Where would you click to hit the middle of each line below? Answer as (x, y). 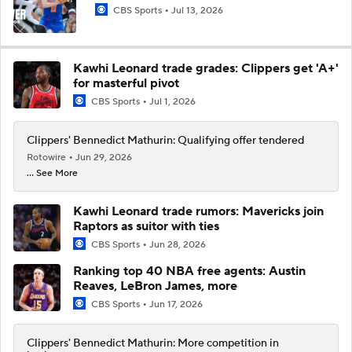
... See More (52, 173)
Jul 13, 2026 (197, 10)
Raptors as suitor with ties (146, 226)
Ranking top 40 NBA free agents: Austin (189, 271)
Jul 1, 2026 (172, 101)
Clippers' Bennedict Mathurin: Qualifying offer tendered (165, 141)
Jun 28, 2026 (178, 245)
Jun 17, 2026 (176, 305)
